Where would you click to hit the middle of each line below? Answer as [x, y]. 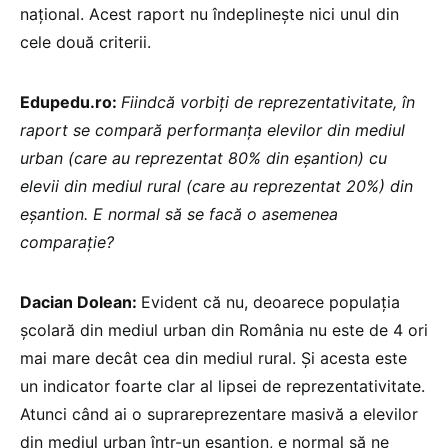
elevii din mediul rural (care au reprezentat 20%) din [216, 185]
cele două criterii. [88, 41]
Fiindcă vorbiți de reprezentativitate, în [268, 101]
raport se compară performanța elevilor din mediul [212, 129]
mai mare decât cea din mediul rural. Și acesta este [213, 357]
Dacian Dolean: [80, 301]
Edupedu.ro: [70, 101]
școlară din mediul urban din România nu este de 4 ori [224, 329]
